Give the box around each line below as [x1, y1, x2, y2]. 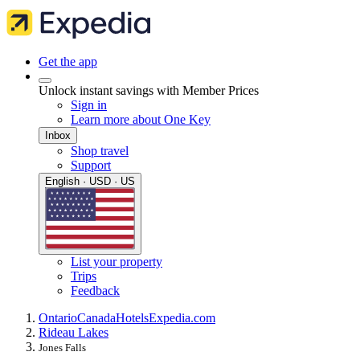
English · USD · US [45, 175, 135, 187]
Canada [77, 311, 116, 325]
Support [71, 158, 111, 172]
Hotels [116, 311, 149, 325]
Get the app [39, 55, 97, 68]
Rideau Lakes [39, 325, 108, 340]
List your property [71, 255, 162, 269]
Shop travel [71, 144, 129, 157]
